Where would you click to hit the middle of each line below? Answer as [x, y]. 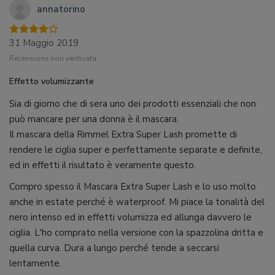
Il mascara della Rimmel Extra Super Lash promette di [123, 134]
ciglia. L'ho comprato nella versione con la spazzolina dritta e [136, 233]
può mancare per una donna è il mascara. [94, 119]
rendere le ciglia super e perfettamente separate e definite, [136, 150]
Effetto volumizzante [52, 81]
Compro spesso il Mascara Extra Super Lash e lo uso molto [133, 187]
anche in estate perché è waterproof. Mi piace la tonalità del [137, 202]
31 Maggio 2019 [44, 43]
